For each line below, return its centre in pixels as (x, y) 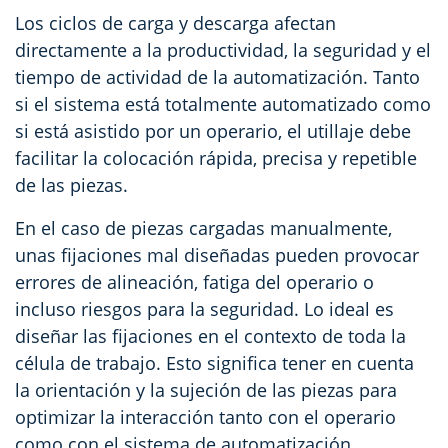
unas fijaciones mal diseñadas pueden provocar (217, 254)
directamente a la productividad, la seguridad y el (223, 49)
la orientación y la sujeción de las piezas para (206, 389)
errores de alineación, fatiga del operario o (194, 281)
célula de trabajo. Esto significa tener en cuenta (214, 362)
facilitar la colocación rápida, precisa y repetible (216, 157)
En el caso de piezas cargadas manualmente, (203, 227)
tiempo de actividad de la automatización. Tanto (217, 76)
